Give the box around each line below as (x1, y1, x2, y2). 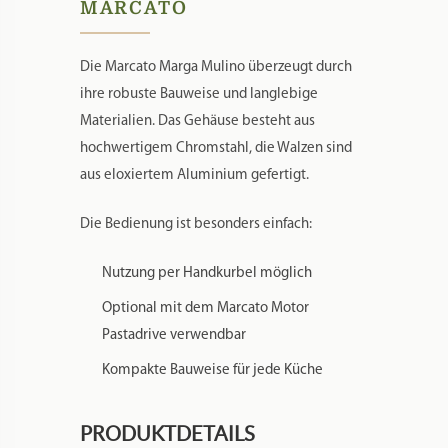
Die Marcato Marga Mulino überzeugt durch (79, 59, 352, 75)
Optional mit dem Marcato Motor (101, 300, 309, 316)
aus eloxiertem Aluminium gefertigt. (79, 167, 309, 183)
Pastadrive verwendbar (101, 327, 246, 343)
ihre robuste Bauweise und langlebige (79, 86, 318, 102)
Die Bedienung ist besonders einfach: (79, 216, 312, 232)
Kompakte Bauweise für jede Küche (101, 362, 323, 378)
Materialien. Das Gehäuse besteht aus (79, 113, 315, 129)
